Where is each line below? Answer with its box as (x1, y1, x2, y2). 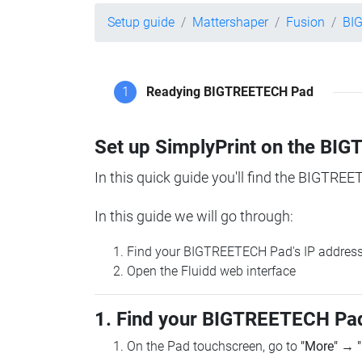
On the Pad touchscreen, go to (127, 339, 301, 355)
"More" (301, 339, 338, 355)
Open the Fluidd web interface (127, 263, 296, 280)
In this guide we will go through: (95, 208, 293, 225)
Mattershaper (192, 15, 268, 30)
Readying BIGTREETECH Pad (146, 84, 314, 100)
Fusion (286, 15, 325, 30)
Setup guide (107, 15, 175, 30)
